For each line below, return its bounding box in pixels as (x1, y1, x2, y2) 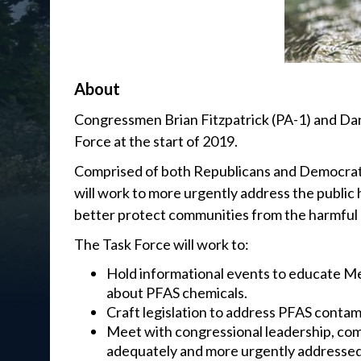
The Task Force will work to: (74, 234, 249, 253)
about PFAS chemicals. (106, 283, 247, 301)
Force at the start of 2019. (74, 131, 238, 150)
